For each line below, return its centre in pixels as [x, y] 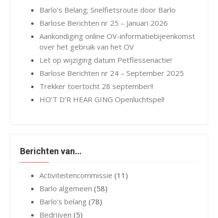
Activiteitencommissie [76, 175]
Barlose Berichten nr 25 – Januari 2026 [104, 23]
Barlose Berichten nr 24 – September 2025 [112, 73]
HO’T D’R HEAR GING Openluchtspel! [102, 99]
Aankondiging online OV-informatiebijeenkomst [117, 36]
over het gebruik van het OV [87, 46]
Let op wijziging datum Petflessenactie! [106, 60]
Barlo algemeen [66, 188]
